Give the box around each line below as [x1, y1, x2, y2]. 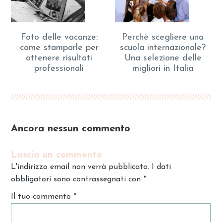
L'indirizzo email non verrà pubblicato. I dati [11, 163, 171, 171]
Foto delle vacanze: [20, 33, 98, 43]
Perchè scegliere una [122, 33, 204, 43]
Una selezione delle [124, 54, 202, 63]
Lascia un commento [11, 151, 103, 161]
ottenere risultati [26, 54, 93, 63]
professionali [34, 64, 84, 74]
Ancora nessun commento [11, 123, 131, 134]
